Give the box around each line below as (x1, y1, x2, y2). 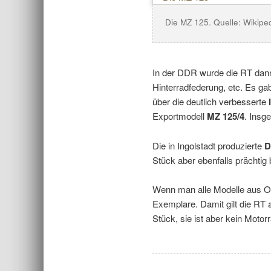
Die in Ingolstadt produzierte (152, 139, 264, 152)
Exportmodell (152, 109, 207, 123)
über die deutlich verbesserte (152, 95, 266, 108)
